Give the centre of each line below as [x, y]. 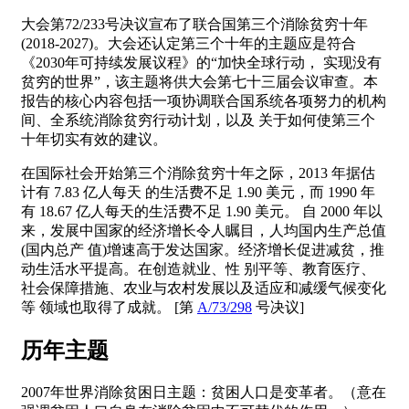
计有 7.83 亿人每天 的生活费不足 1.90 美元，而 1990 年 [198, 192]
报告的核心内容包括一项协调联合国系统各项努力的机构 [204, 100]
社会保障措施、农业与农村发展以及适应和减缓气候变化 [204, 288]
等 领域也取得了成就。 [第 [109, 307]
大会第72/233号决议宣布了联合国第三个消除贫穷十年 [194, 24]
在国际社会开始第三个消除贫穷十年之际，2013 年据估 [198, 173]
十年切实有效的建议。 [94, 139]
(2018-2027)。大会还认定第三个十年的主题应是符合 [189, 43]
